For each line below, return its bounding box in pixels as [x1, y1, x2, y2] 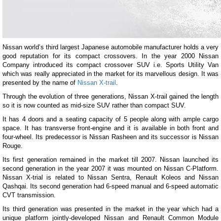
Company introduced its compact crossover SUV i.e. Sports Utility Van [2, 61, 219, 69]
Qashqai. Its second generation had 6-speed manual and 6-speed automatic [2, 183, 219, 190]
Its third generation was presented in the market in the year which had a [2, 205, 219, 213]
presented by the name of [2, 79, 77, 86]
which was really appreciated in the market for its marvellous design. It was [2, 70, 219, 77]
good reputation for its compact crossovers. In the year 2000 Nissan [2, 52, 219, 60]
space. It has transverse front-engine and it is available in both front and [2, 124, 219, 132]
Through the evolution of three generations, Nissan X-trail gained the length [2, 93, 219, 100]
